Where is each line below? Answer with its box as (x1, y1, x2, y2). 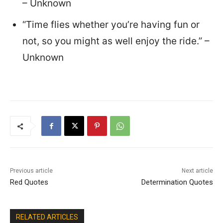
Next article (181, 167, 213, 174)
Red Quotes (10, 178, 48, 187)
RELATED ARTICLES (16, 213, 78, 221)
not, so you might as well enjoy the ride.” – (22, 35, 210, 47)
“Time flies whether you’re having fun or (22, 19, 200, 30)
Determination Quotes (141, 178, 213, 187)
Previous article (10, 167, 53, 174)
